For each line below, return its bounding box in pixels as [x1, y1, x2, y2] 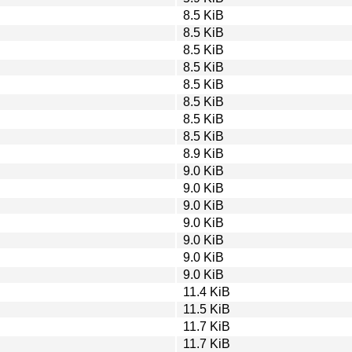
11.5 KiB [183, 302, 230, 316]
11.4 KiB [183, 284, 230, 299]
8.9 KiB [183, 146, 224, 160]
